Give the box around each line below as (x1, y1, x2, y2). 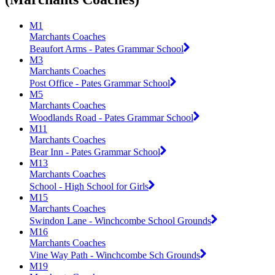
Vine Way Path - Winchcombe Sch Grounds (29, 249, 200, 260)
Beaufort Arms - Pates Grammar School (29, 43, 184, 54)
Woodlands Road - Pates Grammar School (29, 112, 193, 123)
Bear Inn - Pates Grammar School (29, 146, 160, 157)
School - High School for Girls (29, 180, 149, 192)
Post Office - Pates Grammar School (29, 77, 170, 88)
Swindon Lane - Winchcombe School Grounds (29, 215, 211, 226)
